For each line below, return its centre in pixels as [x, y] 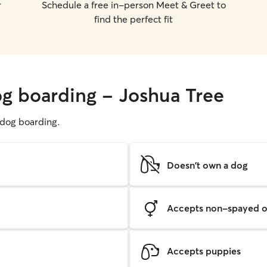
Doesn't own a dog [207, 165]
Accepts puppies [204, 251]
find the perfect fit [133, 19]
